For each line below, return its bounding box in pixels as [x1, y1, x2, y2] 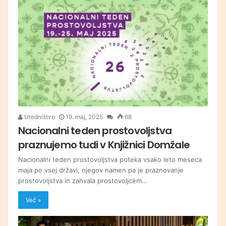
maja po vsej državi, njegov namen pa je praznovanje [18, 166, 184, 175]
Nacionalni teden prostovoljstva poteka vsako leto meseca [18, 155, 202, 164]
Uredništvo [23, 113, 55, 121]
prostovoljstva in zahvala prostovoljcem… [18, 177, 147, 185]
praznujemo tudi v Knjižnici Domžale [18, 138, 190, 152]
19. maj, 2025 [66, 113, 103, 121]
